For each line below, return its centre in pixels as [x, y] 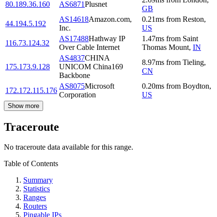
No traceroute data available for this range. [69, 147]
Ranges [35, 198]
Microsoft [100, 86]
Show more [23, 106]
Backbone [75, 75]
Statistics [37, 189]
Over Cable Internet [89, 47]
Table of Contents [31, 164]
